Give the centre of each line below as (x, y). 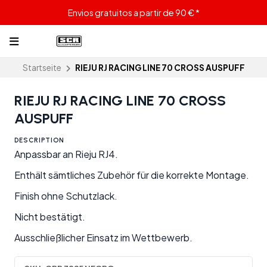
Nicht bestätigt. (50, 217)
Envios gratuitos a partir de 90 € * (133, 13)
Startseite (42, 68)
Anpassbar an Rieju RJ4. (66, 154)
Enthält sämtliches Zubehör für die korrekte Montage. (132, 175)
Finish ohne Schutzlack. (66, 196)
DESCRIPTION (39, 140)
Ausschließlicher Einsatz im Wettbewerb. (103, 238)
